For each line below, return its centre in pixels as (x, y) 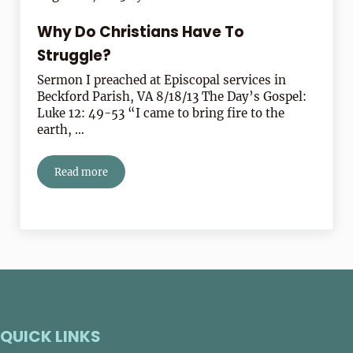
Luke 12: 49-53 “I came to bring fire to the (161, 113)
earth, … (61, 130)
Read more (82, 172)
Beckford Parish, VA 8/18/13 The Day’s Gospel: (172, 97)
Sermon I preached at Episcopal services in (162, 80)
